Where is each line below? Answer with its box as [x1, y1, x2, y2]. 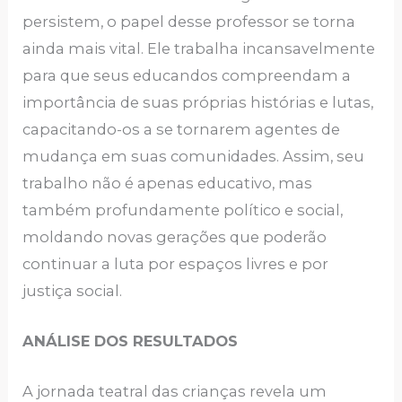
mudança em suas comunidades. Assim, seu [22, 146, 365, 165]
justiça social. [22, 281, 123, 300]
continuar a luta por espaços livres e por [22, 254, 329, 273]
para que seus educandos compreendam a [22, 66, 352, 84]
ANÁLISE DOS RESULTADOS [22, 332, 239, 351]
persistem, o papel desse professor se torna [22, 12, 356, 31]
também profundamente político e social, [22, 200, 344, 219]
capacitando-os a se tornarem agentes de [22, 119, 341, 138]
